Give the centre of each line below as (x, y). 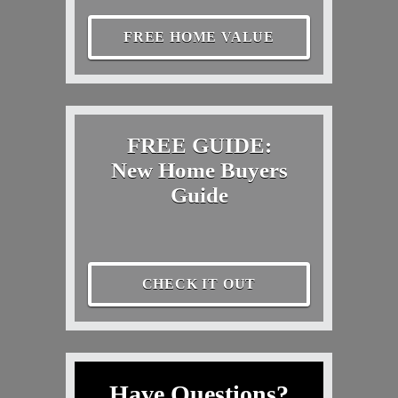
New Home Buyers (199, 171)
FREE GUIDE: (199, 146)
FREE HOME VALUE (199, 37)
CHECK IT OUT (199, 284)
